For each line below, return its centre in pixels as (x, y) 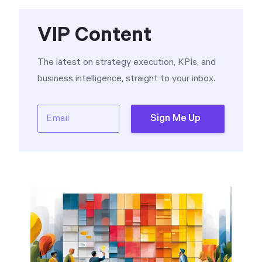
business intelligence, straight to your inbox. (126, 79)
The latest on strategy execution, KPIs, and (127, 62)
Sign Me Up (175, 118)
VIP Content (94, 35)
